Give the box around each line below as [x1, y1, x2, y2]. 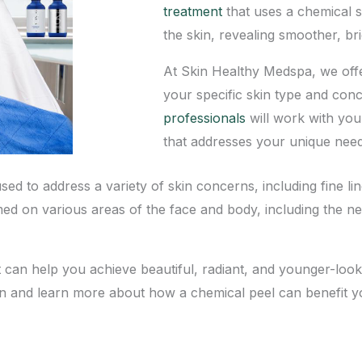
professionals [163, 110, 246, 126]
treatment [163, 3, 222, 19]
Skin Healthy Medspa [181, 63, 312, 79]
